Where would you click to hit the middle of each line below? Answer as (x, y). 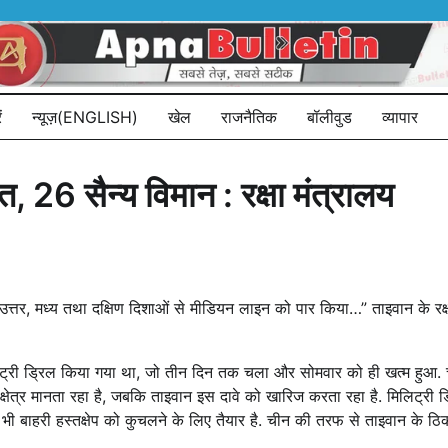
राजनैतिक (249, 116)
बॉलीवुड (329, 116)
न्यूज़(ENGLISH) (85, 116)
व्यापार (400, 116)
